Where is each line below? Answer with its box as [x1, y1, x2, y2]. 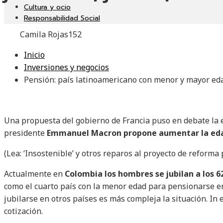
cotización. [4, 206, 43, 217]
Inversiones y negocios [24, 62, 109, 73]
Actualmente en [4, 168, 65, 180]
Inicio [24, 49, 45, 61]
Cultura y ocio [24, 2, 71, 12]
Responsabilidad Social [24, 13, 100, 23]
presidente [4, 127, 45, 139]
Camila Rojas [20, 29, 68, 40]
